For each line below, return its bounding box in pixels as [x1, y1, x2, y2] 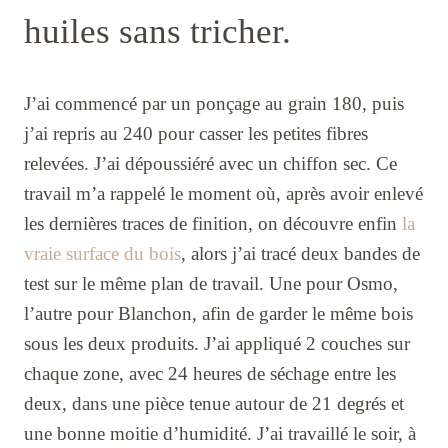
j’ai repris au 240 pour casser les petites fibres [24, 122, 368, 144]
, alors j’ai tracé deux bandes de [181, 242, 420, 264]
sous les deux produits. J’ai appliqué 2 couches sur [24, 332, 410, 354]
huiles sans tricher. [24, 11, 291, 51]
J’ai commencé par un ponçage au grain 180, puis [24, 92, 404, 114]
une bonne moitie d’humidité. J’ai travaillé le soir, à [24, 422, 416, 444]
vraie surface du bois [24, 242, 181, 264]
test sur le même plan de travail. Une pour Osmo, [24, 272, 398, 294]
